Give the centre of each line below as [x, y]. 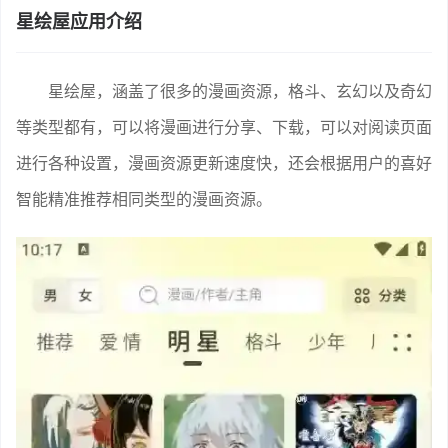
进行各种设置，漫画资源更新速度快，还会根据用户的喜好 [224, 162]
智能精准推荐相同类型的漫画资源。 [144, 198]
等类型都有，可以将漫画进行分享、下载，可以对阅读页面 [224, 126]
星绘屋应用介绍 [79, 21]
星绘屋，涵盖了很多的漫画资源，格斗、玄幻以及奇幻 [240, 90]
